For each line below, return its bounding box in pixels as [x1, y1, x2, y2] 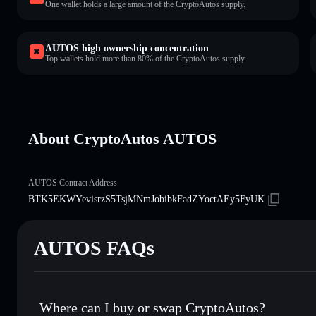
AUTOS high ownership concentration [45, 42, 209, 54]
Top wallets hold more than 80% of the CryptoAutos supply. [45, 53, 246, 63]
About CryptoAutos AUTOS [28, 129, 217, 147]
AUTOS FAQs [34, 236, 154, 259]
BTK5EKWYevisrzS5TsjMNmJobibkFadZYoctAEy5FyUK [28, 193, 265, 205]
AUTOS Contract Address [28, 177, 117, 188]
